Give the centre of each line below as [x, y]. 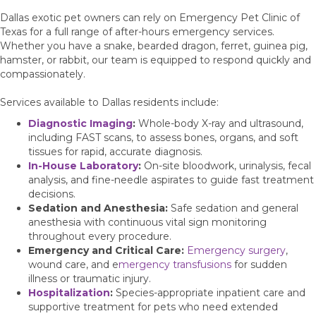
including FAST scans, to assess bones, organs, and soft [163, 137]
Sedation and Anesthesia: [98, 208]
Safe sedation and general [233, 208]
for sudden [259, 264]
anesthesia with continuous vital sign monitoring [147, 222]
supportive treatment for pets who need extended [153, 306]
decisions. [52, 194]
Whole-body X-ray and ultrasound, [219, 123]
